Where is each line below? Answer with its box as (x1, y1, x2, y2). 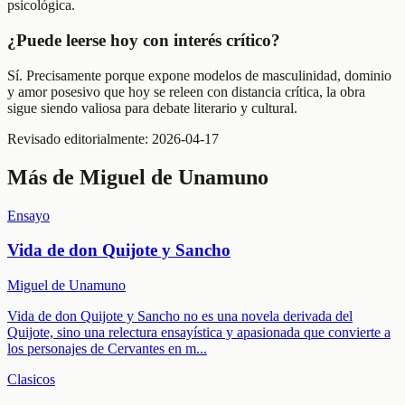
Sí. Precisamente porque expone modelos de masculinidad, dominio (7, 67, 391, 83)
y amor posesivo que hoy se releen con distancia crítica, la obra (7, 83, 365, 99)
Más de (7, 165, 80, 189)
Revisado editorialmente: (7, 130, 152, 146)
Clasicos (7, 371, 55, 387)
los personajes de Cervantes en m (7, 340, 196, 356)
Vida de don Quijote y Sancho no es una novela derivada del (7, 307, 353, 324)
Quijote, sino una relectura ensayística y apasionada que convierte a (7, 324, 391, 340)
